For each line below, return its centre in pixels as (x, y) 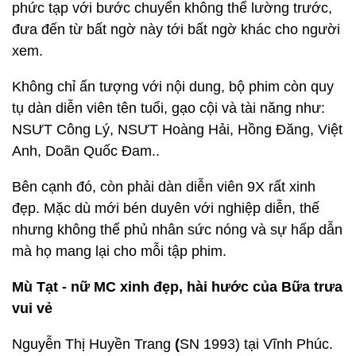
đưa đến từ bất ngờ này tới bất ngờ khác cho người (176, 29)
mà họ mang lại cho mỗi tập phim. (119, 251)
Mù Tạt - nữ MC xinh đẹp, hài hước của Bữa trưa (177, 287)
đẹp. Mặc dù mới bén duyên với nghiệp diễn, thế (166, 208)
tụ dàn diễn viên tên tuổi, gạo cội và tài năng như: (168, 108)
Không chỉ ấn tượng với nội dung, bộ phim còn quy (173, 87)
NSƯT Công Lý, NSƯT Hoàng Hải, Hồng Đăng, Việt (177, 130)
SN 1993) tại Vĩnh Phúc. (256, 344)
